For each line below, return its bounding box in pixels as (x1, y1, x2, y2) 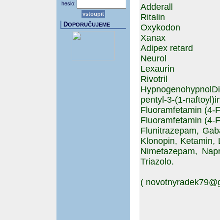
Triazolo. (140, 157, 174, 166)
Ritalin (140, 12, 165, 22)
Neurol (140, 54, 166, 63)
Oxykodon (140, 23, 180, 32)
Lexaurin (140, 64, 174, 74)
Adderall (140, 2, 173, 12)
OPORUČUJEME (68, 22, 110, 27)
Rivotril (140, 74, 167, 84)
